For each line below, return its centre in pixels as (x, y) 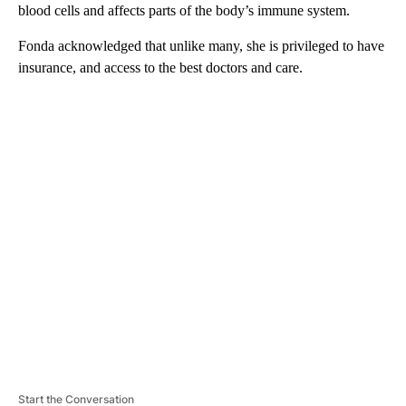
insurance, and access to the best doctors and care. (160, 67)
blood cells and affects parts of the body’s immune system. (184, 10)
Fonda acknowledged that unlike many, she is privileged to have (201, 45)
